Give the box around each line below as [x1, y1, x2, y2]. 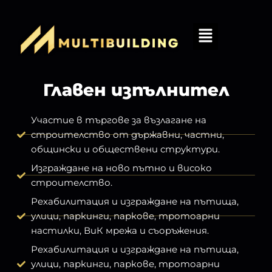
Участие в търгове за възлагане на [30, 114, 206, 126]
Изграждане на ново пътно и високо [30, 161, 212, 174]
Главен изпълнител [42, 79, 229, 100]
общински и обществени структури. [30, 143, 220, 155]
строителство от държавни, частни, [30, 128, 224, 140]
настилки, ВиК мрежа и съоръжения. [30, 224, 209, 236]
